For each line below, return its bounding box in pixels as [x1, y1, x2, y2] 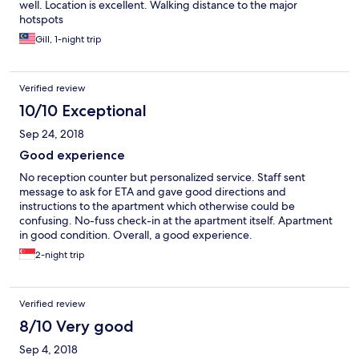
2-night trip [35, 248, 85, 262]
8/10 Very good [19, 317, 134, 337]
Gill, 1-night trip [35, 33, 102, 46]
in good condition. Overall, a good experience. [19, 228, 252, 243]
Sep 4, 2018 [19, 342, 78, 357]
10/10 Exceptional [19, 101, 147, 121]
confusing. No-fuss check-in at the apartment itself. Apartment [19, 213, 333, 228]
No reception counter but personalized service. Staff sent [19, 170, 305, 185]
